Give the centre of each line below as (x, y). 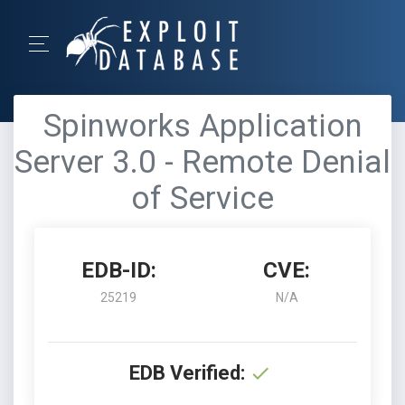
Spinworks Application (202, 126)
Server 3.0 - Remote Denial (202, 162)
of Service (202, 198)
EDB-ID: (118, 270)
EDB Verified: (187, 373)
